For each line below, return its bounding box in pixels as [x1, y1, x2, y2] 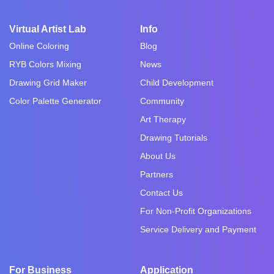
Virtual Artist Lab [9, 23, 86, 34]
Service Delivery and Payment [140, 224, 256, 234]
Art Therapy [140, 114, 186, 124]
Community [140, 95, 184, 106]
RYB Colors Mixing [9, 59, 81, 69]
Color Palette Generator [9, 95, 102, 106]
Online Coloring [9, 40, 69, 51]
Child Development [140, 77, 213, 87]
